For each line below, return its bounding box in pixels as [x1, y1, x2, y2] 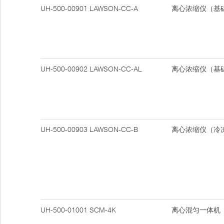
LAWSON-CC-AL [89, 64, 142, 73]
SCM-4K [89, 205, 116, 214]
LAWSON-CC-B [89, 125, 138, 134]
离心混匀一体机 [171, 205, 220, 214]
